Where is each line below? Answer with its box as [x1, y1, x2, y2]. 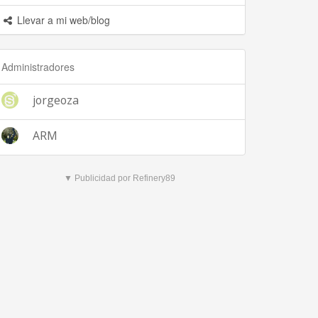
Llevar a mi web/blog [14, 13, 110, 27]
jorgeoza [33, 92, 79, 108]
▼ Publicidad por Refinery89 [64, 173, 175, 183]
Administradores [1, 60, 75, 74]
